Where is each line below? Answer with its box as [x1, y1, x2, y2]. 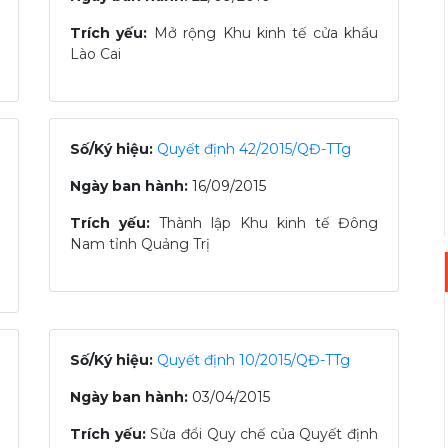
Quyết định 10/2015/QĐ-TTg [157, 351, 350, 369]
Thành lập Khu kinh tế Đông [159, 214, 378, 232]
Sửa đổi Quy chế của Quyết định [150, 425, 378, 443]
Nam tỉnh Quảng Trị [70, 235, 210, 253]
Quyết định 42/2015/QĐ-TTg [157, 140, 351, 158]
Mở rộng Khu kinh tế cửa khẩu [153, 24, 378, 42]
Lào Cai [70, 45, 121, 63]
